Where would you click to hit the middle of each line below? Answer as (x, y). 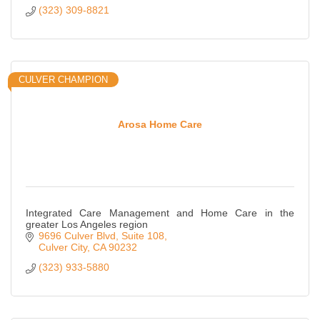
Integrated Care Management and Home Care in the (160, 213)
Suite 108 (142, 236)
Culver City (62, 247)
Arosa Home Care (160, 124)
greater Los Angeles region (87, 225)
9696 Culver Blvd (77, 236)
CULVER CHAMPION (63, 80)
